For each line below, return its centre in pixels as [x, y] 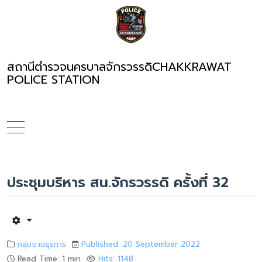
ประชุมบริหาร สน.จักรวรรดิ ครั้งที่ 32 [118, 183]
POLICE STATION [53, 80]
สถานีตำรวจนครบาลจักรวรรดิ [80, 67]
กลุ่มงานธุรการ [42, 244]
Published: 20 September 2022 [141, 244]
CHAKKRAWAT [192, 67]
